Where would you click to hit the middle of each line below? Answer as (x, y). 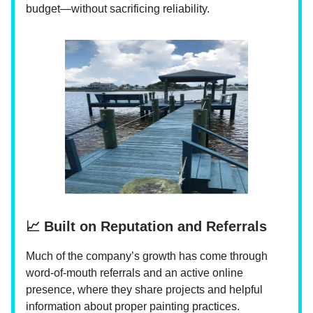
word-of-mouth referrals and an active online (134, 272)
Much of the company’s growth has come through (147, 256)
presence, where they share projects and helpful (144, 289)
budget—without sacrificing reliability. (118, 8)
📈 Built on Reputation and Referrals (146, 226)
